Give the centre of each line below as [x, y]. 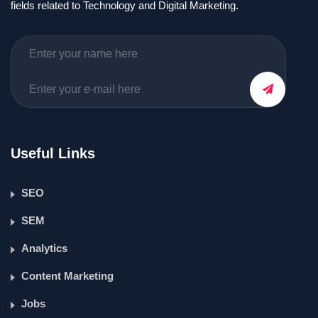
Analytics [44, 248]
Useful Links [53, 153]
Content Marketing [67, 276]
